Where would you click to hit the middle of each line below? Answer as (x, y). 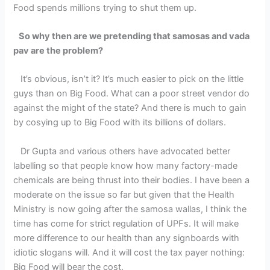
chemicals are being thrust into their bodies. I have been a (132, 180)
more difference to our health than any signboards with (127, 238)
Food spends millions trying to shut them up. (105, 8)
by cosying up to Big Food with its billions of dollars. (120, 123)
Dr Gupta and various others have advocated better (122, 151)
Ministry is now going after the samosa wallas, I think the (130, 209)
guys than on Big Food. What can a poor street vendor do (132, 94)
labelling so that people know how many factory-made (126, 165)
